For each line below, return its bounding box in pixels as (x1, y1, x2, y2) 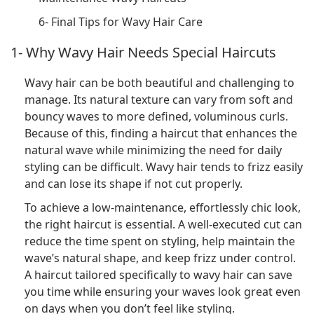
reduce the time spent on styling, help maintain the (25, 233, 295, 250)
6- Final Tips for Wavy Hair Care (39, 14, 203, 29)
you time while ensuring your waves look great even (25, 284, 301, 300)
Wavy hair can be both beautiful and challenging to (25, 75, 294, 91)
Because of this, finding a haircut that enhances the (25, 125, 297, 142)
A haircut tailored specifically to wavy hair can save (25, 267, 292, 283)
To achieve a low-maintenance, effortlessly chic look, (25, 200, 301, 216)
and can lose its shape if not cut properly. (25, 176, 243, 192)
